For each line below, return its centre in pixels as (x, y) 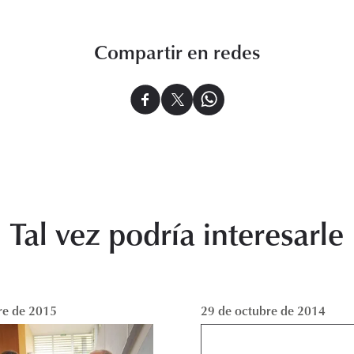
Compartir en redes (177, 52)
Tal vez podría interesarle (177, 233)
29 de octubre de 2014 (263, 311)
